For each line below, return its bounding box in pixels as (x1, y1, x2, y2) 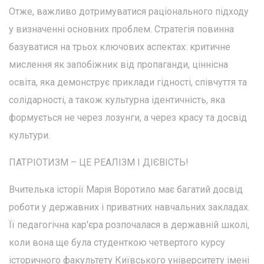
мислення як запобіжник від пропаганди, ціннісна (9, 58, 228, 70)
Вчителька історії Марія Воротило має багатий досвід (9, 183, 243, 195)
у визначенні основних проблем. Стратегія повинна (9, 23, 234, 35)
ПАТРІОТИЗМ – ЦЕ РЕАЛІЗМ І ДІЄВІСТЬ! (9, 156, 189, 168)
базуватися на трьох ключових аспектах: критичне (9, 41, 230, 52)
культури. (9, 129, 50, 141)
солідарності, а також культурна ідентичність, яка (9, 94, 225, 105)
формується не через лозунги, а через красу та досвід (9, 111, 247, 123)
